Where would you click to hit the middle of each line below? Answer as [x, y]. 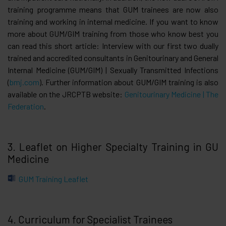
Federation [26, 106]
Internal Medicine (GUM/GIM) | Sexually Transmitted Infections [113, 70]
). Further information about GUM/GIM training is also [129, 82]
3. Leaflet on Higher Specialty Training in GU [113, 146]
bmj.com [24, 82]
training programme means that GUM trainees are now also [113, 9]
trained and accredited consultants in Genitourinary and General [113, 58]
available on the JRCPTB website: [66, 94]
